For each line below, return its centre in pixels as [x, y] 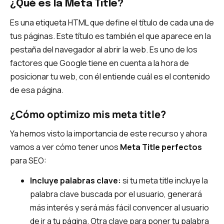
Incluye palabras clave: [75, 181]
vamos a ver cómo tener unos [65, 147]
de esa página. [37, 90]
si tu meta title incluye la [164, 181]
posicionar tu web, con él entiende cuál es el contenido [110, 77]
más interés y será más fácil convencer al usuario [119, 208]
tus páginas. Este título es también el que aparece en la [110, 36]
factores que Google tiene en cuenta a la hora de [99, 63]
